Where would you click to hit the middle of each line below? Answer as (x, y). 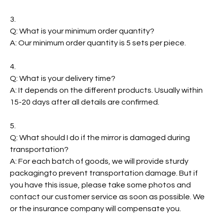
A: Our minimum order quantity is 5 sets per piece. (98, 43)
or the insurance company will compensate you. (95, 208)
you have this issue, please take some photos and (100, 185)
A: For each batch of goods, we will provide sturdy (99, 161)
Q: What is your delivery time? (63, 78)
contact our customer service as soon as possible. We (107, 197)
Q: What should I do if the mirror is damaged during (100, 137)
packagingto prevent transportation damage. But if (104, 173)
